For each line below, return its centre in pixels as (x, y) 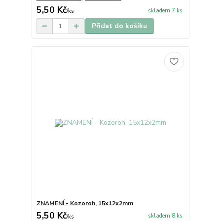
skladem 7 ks (165, 10)
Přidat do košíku (119, 26)
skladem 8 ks (165, 216)
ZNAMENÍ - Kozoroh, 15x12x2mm (85, 203)
